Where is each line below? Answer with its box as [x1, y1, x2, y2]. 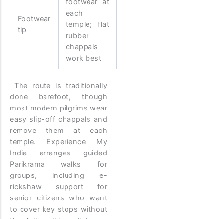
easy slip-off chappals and [10, 115, 108, 124]
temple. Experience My [10, 137, 108, 147]
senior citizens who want [10, 194, 108, 203]
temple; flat [66, 20, 109, 29]
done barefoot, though [10, 92, 108, 102]
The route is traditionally [14, 81, 108, 90]
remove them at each [10, 126, 108, 135]
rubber [66, 31, 89, 41]
